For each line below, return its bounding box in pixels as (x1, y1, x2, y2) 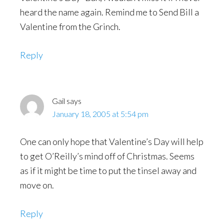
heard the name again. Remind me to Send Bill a (20, 6, 199, 17)
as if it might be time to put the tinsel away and (20, 165, 196, 176)
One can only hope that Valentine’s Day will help (20, 136, 203, 147)
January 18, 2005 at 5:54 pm (52, 109, 148, 118)
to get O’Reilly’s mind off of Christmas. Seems (20, 150, 194, 161)
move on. (20, 179, 54, 190)
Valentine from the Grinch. (20, 21, 120, 32)
